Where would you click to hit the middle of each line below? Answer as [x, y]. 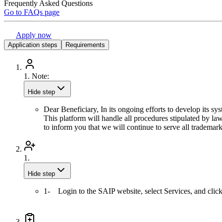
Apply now [34, 35]
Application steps [33, 45]
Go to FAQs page [32, 12]
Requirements [85, 45]
